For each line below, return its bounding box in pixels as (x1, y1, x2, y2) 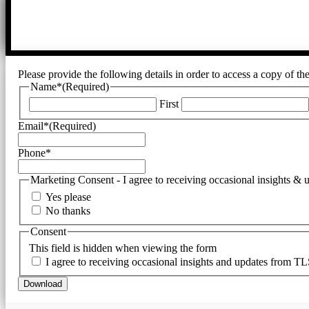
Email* (18, 119, 49, 132)
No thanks (46, 205, 90, 217)
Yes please (46, 191, 91, 203)
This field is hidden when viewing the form (29, 241, 217, 254)
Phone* (18, 146, 51, 159)
